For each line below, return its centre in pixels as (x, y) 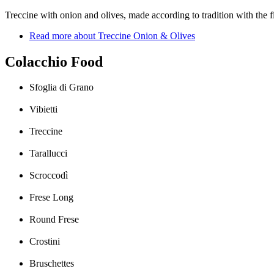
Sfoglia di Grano (61, 87)
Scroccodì (49, 176)
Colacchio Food (54, 61)
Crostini (45, 242)
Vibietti (43, 109)
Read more (50, 35)
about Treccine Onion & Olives (133, 35)
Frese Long (51, 198)
